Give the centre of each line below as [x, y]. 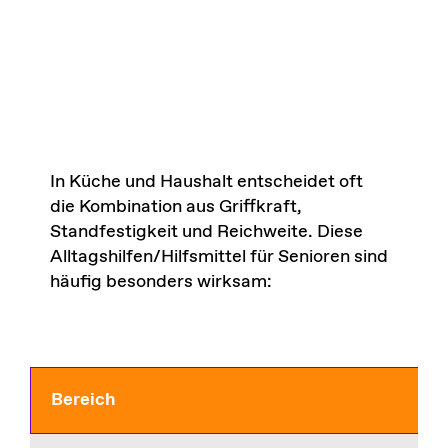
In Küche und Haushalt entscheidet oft [206, 182]
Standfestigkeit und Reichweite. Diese [206, 232]
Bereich [83, 400]
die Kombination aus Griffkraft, [175, 207]
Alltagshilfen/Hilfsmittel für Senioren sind [218, 257]
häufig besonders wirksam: [160, 282]
